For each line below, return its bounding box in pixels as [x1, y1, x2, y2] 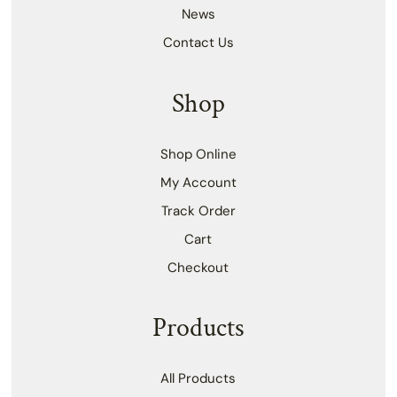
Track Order [160, 201, 236, 220]
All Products [160, 370, 237, 388]
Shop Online [160, 144, 237, 163]
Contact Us [162, 33, 234, 51]
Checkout [167, 258, 230, 276]
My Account [160, 173, 237, 191]
